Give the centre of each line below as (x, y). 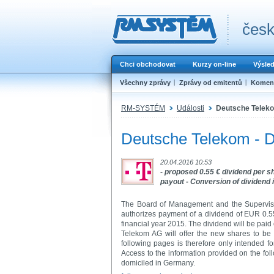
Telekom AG (142, 233)
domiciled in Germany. (158, 263)
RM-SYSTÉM (143, 108)
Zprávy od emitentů (211, 83)
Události (191, 108)
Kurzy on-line (214, 64)
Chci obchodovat (148, 64)
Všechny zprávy (145, 83)
